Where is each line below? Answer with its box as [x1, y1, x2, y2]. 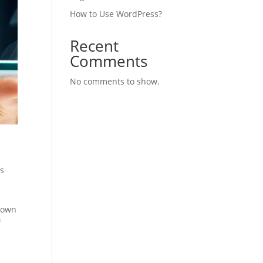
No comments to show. [70, 76, 160, 87]
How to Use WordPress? [70, 8, 163, 19]
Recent [70, 35, 119, 56]
